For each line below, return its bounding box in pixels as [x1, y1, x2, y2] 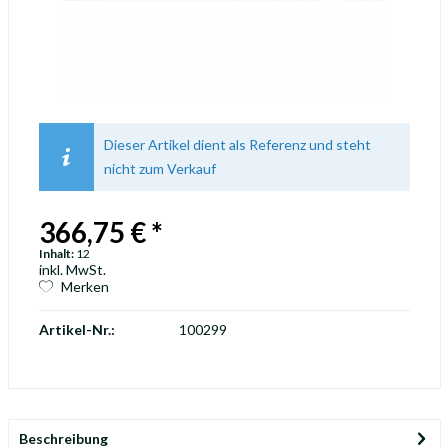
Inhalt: [38, 246, 76, 261]
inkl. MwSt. [38, 261, 106, 278]
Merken [60, 278, 109, 295]
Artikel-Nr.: [38, 321, 115, 338]
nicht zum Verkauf [104, 160, 217, 177]
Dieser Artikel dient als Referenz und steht [104, 136, 372, 153]
